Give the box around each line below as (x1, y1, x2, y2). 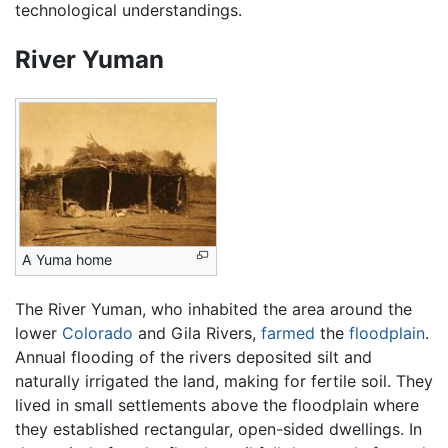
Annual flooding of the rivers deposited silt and (15, 347, 372, 368)
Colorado (62, 323, 133, 344)
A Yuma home (22, 251, 112, 269)
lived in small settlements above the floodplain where (15, 395, 419, 416)
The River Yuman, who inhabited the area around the (15, 299, 412, 320)
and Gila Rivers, (133, 323, 261, 344)
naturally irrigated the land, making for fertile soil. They (15, 371, 433, 392)
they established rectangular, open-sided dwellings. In (15, 419, 422, 440)
